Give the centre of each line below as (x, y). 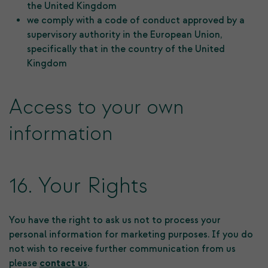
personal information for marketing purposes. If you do (131, 234)
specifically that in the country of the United (126, 49)
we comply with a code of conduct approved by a (136, 20)
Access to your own (97, 107)
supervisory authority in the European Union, (124, 35)
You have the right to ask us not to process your (115, 220)
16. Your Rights (78, 186)
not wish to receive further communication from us (122, 249)
